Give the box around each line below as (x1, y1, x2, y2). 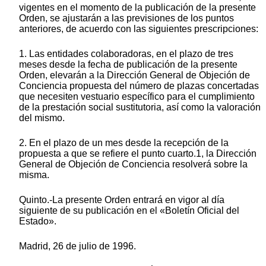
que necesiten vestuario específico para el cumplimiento (19, 91, 255, 102)
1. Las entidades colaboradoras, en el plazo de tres (19, 49, 233, 59)
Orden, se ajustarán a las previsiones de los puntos (19, 13, 234, 24)
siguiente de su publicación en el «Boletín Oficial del (19, 205, 239, 216)
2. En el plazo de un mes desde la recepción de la (19, 138, 229, 148)
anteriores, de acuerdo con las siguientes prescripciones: (19, 24, 258, 34)
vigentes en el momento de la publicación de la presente (19, 2, 256, 13)
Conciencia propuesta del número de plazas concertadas (19, 81, 259, 91)
